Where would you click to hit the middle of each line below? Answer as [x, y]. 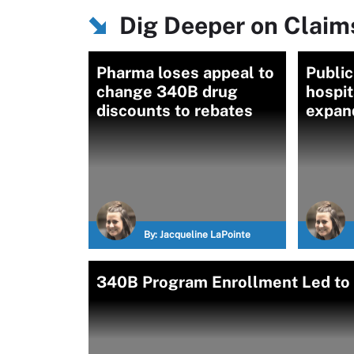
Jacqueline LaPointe [205, 235]
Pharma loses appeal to [185, 73]
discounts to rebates [175, 111]
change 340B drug [167, 92]
